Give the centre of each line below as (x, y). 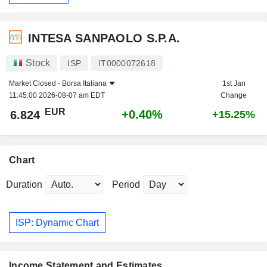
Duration (24, 185)
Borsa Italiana (84, 84)
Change (234, 96)
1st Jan (234, 84)
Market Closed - (35, 84)
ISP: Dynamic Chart (57, 222)
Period (126, 185)
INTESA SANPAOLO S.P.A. (104, 38)
